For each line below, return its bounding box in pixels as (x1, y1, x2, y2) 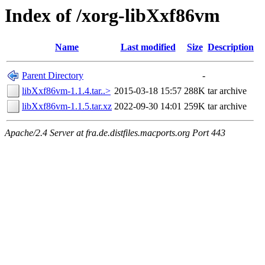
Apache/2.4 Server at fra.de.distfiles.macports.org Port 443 (5, 128, 225, 138)
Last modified (120, 42, 176, 53)
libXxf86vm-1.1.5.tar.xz (22, 101, 112, 112)
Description (208, 42, 254, 53)
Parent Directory (22, 70, 83, 81)
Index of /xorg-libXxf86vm (5, 5, 220, 26)
